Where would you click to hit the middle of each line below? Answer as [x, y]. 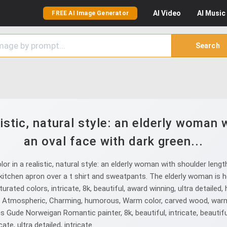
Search [207, 46]
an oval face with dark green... [113, 141]
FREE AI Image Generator [90, 13]
